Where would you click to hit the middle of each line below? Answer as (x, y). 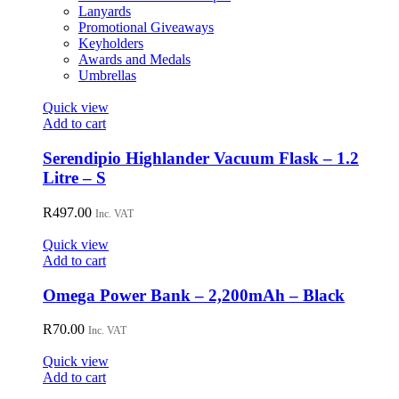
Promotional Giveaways (146, 28)
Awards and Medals (134, 60)
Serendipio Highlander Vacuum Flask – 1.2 (201, 159)
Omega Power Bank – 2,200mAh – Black (194, 295)
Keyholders (111, 44)
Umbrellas (107, 76)
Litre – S (74, 178)
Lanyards (105, 12)
